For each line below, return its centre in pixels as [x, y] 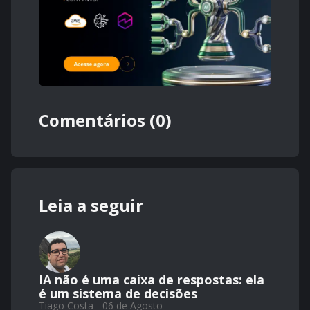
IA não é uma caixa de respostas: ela [152, 280]
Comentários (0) [105, 120]
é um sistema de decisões [118, 294]
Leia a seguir [91, 206]
